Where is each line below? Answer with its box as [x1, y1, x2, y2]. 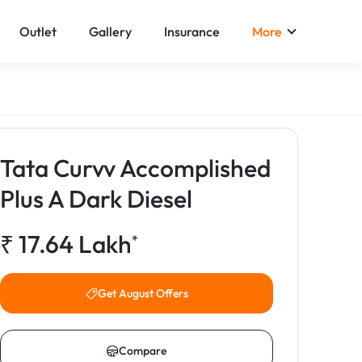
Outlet [19, 23, 57, 40]
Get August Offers [97, 286, 188, 301]
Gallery [89, 23, 132, 40]
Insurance [164, 23, 220, 40]
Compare [119, 343, 166, 358]
